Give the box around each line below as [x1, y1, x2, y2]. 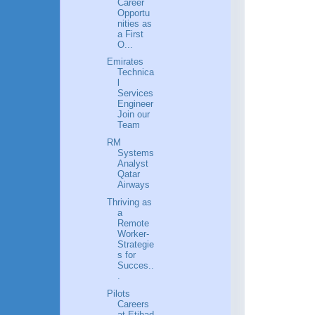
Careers [117, 298, 150, 309]
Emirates [107, 56, 144, 67]
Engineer [117, 98, 154, 110]
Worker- [117, 228, 150, 239]
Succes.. [117, 259, 155, 271]
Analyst [117, 158, 149, 169]
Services [117, 88, 154, 99]
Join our [117, 109, 150, 120]
